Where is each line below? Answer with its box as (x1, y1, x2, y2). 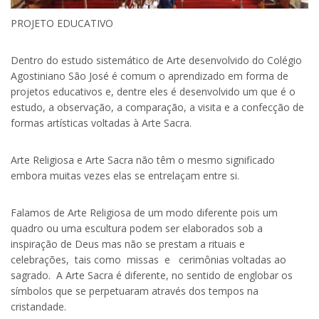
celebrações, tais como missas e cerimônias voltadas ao (11, 253, 286, 267)
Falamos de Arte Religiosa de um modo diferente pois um (11, 206, 278, 220)
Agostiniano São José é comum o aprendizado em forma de (11, 69, 288, 83)
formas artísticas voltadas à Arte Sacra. (11, 116, 192, 130)
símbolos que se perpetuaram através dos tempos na (11, 284, 258, 298)
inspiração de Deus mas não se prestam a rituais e (11, 237, 245, 251)
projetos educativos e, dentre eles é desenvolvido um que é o (11, 85, 296, 99)
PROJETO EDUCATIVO (11, 16, 113, 31)
